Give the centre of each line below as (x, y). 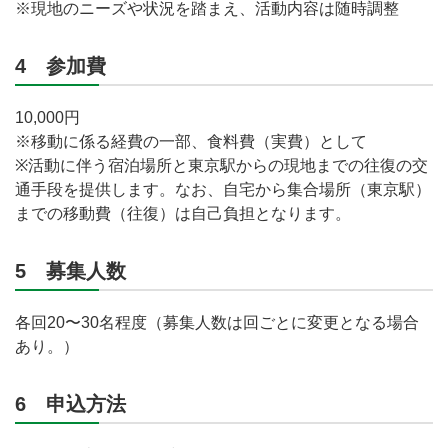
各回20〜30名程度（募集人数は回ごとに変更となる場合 (217, 322)
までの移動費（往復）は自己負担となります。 (183, 213)
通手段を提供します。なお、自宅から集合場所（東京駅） (223, 189)
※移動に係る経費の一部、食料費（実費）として (191, 141)
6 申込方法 (70, 404)
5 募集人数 (70, 271)
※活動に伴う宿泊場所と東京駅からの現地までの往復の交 (221, 165)
